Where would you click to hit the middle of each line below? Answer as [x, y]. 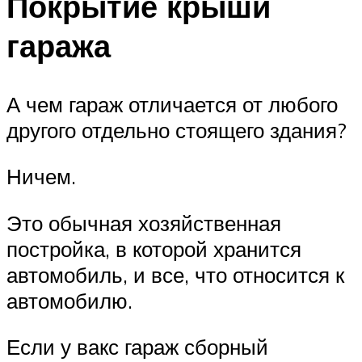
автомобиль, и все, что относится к [175, 274]
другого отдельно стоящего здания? [177, 130]
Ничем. [41, 177]
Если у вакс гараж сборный [137, 347]
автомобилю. [69, 300]
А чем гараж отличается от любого [172, 104]
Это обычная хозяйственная [144, 223]
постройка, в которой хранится [154, 248]
